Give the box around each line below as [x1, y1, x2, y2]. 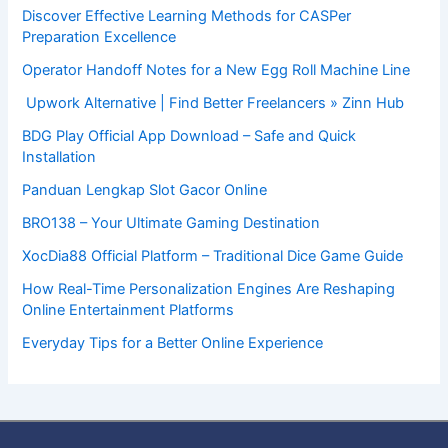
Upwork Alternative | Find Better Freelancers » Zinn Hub [22, 94, 405, 113]
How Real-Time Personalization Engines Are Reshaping [22, 280, 396, 299]
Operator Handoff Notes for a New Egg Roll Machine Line [22, 61, 411, 80]
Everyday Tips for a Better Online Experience [22, 334, 324, 353]
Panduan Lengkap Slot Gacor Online [22, 181, 268, 200]
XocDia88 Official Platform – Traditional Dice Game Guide [22, 247, 408, 266]
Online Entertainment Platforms [22, 301, 235, 320]
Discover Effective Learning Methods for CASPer [22, 7, 352, 26]
